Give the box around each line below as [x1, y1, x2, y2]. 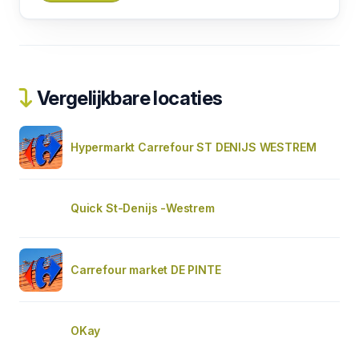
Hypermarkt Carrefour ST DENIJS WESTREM [71, 139, 317, 154]
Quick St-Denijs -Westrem [71, 200, 215, 215]
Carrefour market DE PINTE [71, 262, 221, 276]
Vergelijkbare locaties [33, 86, 223, 110]
